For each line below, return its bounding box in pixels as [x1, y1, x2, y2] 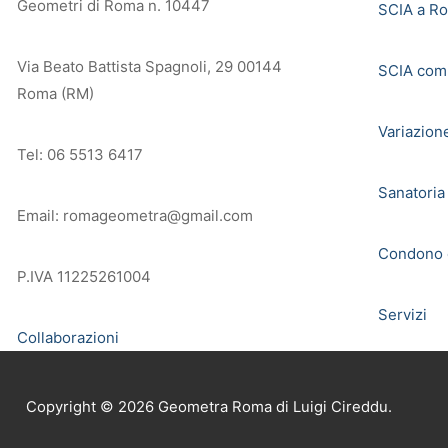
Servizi [377, 304, 427, 324]
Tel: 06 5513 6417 [17, 145, 143, 164]
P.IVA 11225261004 [17, 267, 151, 286]
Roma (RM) [17, 84, 94, 103]
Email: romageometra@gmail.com [17, 206, 253, 225]
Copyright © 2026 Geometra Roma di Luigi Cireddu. [25, 397, 392, 416]
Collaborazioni [17, 328, 119, 347]
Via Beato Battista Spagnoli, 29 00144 [17, 57, 282, 76]
